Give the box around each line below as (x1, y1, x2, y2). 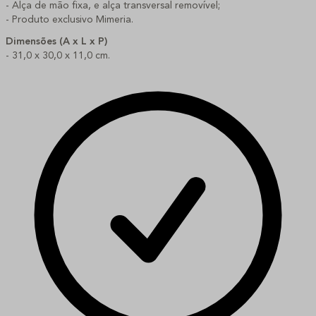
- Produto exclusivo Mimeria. (6, 15, 133, 25)
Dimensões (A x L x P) (6, 36, 107, 47)
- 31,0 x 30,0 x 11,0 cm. (6, 50, 110, 61)
